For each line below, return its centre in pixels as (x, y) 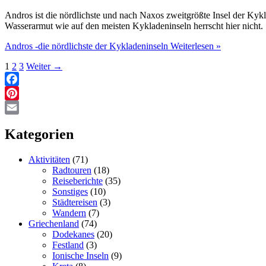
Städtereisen (75, 202)
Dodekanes (73, 234)
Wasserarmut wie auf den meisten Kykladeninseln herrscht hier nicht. (134, 26)
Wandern (69, 213)
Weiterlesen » (194, 46)
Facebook (23, 93)
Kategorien (39, 134)
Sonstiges (70, 191)
